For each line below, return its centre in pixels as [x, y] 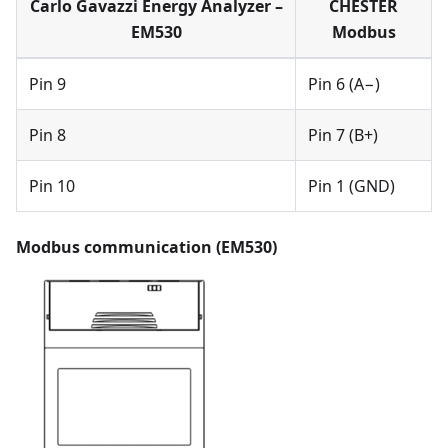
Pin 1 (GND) [351, 185]
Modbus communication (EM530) [146, 246]
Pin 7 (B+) [343, 134]
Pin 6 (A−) [344, 83]
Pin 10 [52, 185]
